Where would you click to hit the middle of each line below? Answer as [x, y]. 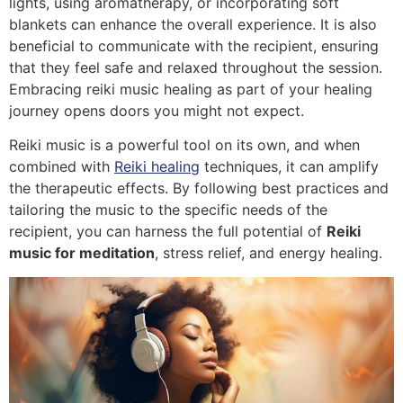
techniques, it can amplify [289, 167]
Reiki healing [157, 167]
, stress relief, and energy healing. [269, 253]
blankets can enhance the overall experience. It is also [193, 24]
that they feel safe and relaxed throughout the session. [196, 67]
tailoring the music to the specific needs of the [168, 210]
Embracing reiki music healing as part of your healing [191, 89]
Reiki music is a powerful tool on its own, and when [184, 145]
